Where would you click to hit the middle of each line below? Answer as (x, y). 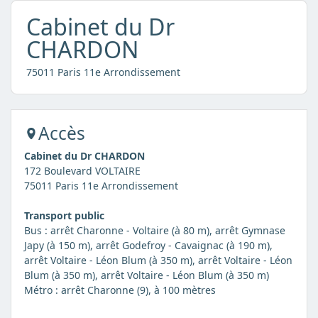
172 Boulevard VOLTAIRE (82, 170)
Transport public (64, 215)
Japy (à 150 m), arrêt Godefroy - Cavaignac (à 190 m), (148, 245)
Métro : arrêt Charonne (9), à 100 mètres (120, 290)
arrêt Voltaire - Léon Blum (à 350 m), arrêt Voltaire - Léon (158, 260)
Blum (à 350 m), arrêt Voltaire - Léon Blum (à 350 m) (146, 275)
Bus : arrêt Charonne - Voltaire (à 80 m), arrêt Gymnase (154, 230)
